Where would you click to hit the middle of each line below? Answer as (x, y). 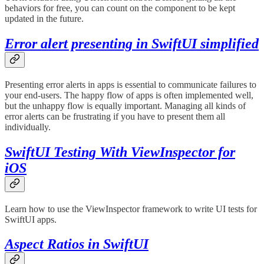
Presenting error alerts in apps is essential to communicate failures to (131, 84)
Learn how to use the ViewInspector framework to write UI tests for (131, 209)
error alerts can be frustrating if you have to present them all (115, 116)
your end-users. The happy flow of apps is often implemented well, (129, 95)
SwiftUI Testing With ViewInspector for (120, 152)
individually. (28, 127)
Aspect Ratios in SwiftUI (77, 244)
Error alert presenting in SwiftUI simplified (132, 43)
